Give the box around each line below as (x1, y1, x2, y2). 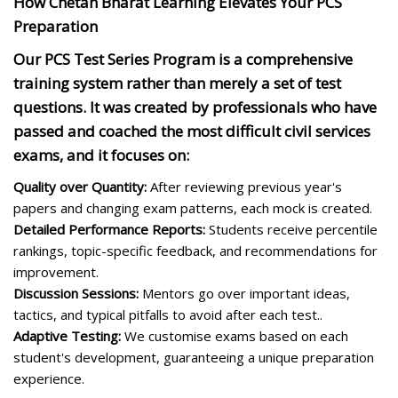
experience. (13, 369, 84, 387)
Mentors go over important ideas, (139, 283, 350, 302)
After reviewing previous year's (147, 177, 342, 195)
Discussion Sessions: (13, 283, 139, 302)
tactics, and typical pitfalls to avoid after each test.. (13, 305, 322, 323)
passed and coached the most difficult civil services (13, 120, 370, 141)
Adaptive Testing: (13, 326, 121, 345)
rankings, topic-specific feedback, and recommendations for (13, 241, 378, 259)
